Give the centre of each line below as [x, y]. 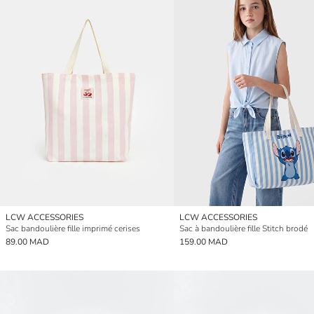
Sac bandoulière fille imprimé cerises [73, 228]
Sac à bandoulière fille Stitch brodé [244, 228]
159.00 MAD [204, 241]
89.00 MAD [27, 241]
